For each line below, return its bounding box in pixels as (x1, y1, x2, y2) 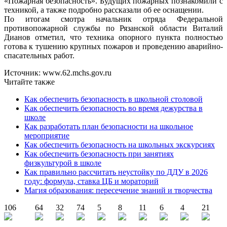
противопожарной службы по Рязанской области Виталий (4, 23, 223, 32)
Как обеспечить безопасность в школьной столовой (24, 94, 203, 103)
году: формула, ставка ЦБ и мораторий (24, 176, 159, 185)
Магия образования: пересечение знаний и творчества (24, 185, 212, 195)
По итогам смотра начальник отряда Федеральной (4, 14, 223, 23)
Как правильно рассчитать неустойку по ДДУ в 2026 (24, 167, 208, 176)
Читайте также (4, 77, 55, 86)
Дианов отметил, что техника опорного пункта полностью (4, 32, 223, 42)
